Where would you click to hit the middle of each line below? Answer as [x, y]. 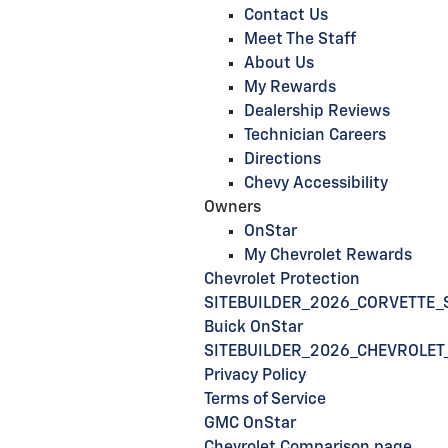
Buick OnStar [253, 328]
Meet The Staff [300, 40]
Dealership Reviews [317, 112]
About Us [279, 64]
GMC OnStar [250, 424]
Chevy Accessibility [316, 184]
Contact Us [286, 16]
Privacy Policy [255, 376]
